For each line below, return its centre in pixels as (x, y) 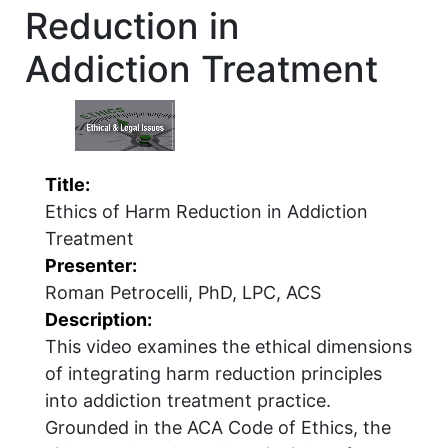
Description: (98, 319)
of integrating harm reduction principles (213, 373)
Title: (67, 184)
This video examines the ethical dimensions (228, 346)
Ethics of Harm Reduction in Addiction (206, 211)
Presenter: (91, 265)
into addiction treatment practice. (188, 400)
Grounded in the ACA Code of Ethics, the (218, 427)
